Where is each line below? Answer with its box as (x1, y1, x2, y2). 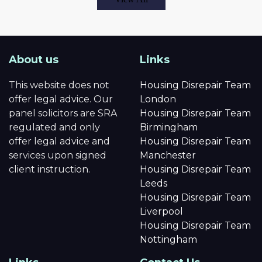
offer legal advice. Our (9, 93, 113, 105)
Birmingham (140, 121, 198, 133)
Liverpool (140, 205, 183, 217)
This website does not (9, 79, 109, 91)
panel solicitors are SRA (9, 107, 117, 119)
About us (9, 53, 58, 66)
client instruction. (9, 163, 90, 175)
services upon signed (9, 149, 106, 161)
